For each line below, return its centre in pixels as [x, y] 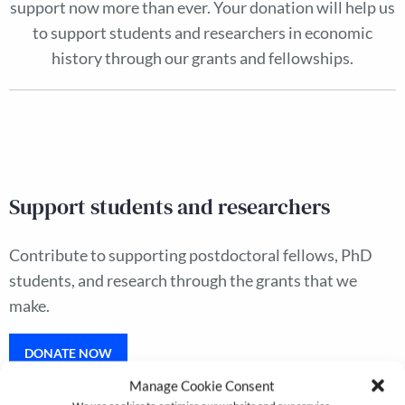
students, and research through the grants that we [183, 281]
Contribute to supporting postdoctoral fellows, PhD [191, 255]
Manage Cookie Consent [202, 385]
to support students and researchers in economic [202, 33]
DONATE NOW [68, 353]
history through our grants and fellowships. [202, 58]
